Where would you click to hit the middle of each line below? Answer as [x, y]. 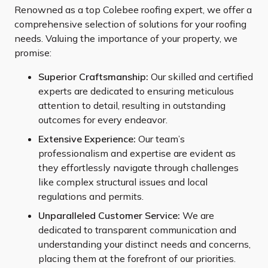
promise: [33, 52]
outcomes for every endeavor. [103, 119]
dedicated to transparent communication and [137, 229]
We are [197, 215]
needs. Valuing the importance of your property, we [126, 38]
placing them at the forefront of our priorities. [137, 258]
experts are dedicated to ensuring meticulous [136, 91]
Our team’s [160, 138]
